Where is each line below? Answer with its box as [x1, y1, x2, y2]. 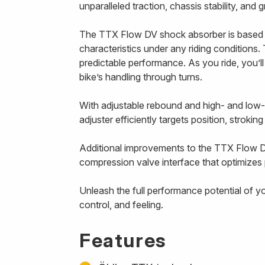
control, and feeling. [79, 199, 166, 211]
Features [79, 229, 166, 252]
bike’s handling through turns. [79, 71, 202, 83]
